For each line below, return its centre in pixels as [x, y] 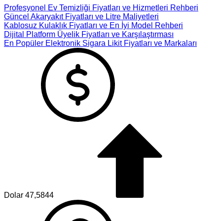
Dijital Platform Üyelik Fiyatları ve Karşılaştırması [89, 34]
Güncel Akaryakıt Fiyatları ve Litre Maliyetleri [81, 17]
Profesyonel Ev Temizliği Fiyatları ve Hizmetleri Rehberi [101, 8]
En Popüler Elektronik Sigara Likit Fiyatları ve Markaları [100, 43]
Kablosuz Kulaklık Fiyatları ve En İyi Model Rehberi [93, 25]
